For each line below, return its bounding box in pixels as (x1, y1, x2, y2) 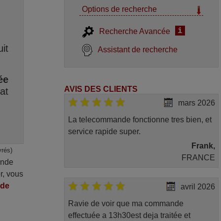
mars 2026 (178, 99, 215, 108)
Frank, (191, 142, 215, 150)
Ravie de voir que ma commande (68, 199, 184, 208)
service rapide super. (68, 127, 141, 136)
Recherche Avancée (99, 27, 171, 36)
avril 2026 (180, 182, 215, 191)
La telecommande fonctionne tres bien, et (68, 115, 212, 124)
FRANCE (181, 153, 215, 162)
